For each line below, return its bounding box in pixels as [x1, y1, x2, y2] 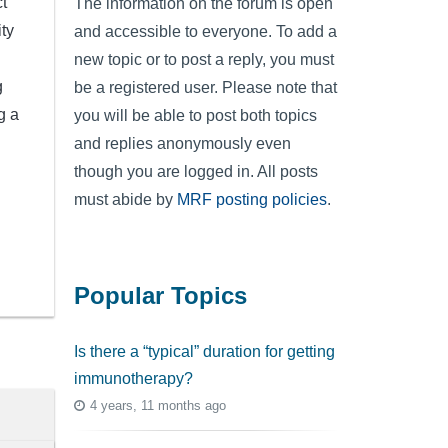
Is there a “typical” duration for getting [74, 342, 335, 360]
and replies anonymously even [74, 134, 291, 152]
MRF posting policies [177, 190, 327, 208]
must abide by [74, 190, 177, 208]
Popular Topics [74, 282, 247, 310]
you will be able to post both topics [74, 106, 317, 124]
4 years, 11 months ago [90, 398, 226, 414]
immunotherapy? [74, 369, 193, 387]
